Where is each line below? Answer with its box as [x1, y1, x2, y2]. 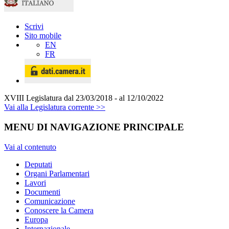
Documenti [25, 187, 60, 196]
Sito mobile [25, 31, 61, 40]
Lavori [25, 178, 46, 187]
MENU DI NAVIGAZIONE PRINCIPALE [4, 122, 184, 133]
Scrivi [25, 22, 43, 31]
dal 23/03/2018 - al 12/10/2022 [64, 94, 164, 103]
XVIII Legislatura [4, 94, 62, 103]
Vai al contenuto [4, 142, 56, 151]
